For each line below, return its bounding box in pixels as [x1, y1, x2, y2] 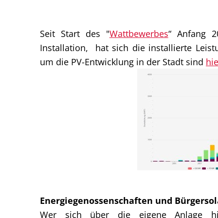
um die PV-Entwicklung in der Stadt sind [40, 55, 206, 68]
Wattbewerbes [109, 27, 168, 39]
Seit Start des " [40, 27, 109, 39]
